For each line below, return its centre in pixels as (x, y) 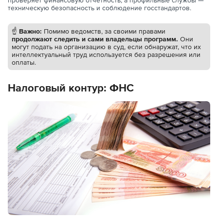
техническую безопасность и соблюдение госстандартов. (100, 8)
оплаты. (24, 62)
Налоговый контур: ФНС (71, 88)
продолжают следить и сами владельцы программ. (96, 39)
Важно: (31, 31)
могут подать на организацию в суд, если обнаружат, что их (106, 46)
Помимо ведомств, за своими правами (105, 31)
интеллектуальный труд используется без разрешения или (106, 54)
